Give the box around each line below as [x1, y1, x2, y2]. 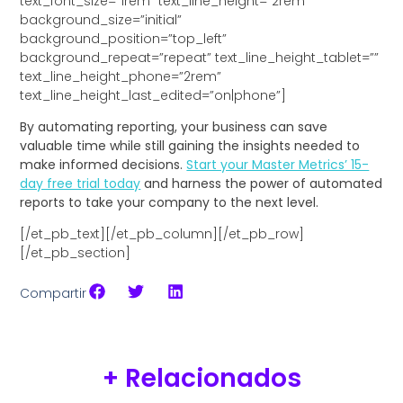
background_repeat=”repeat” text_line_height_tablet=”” [20, 48, 380, 67]
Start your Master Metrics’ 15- [186, 156, 370, 175]
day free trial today [20, 175, 141, 193]
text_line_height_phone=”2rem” [20, 67, 222, 85]
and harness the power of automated [140, 175, 383, 193]
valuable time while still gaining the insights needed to [20, 137, 361, 156]
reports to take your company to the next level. [20, 193, 319, 212]
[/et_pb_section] [20, 244, 131, 263]
